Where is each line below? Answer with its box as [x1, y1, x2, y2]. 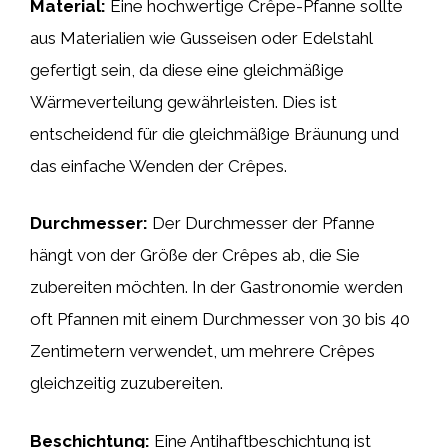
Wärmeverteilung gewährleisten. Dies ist [30, 91, 337, 112]
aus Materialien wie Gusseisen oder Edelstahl [30, 27, 372, 48]
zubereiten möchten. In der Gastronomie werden [30, 277, 403, 297]
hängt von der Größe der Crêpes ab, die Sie [30, 245, 360, 265]
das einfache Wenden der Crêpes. [30, 155, 287, 176]
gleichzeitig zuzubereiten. [30, 373, 223, 393]
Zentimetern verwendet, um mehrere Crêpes [30, 341, 375, 361]
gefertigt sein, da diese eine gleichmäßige [30, 59, 344, 80]
